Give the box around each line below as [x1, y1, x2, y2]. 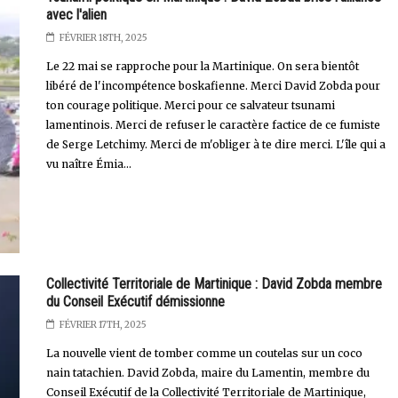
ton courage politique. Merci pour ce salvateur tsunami [45, 98, 335, 112]
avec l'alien [45, 5, 107, 23]
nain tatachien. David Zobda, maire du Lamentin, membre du [45, 366, 370, 380]
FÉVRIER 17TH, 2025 [59, 319, 147, 331]
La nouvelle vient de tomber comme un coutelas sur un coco [45, 346, 362, 361]
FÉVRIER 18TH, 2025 [59, 31, 147, 44]
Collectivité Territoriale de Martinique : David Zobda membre [45, 275, 382, 293]
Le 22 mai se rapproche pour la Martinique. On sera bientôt [45, 59, 359, 73]
